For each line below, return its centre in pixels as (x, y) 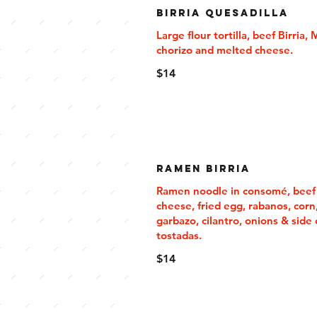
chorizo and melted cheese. (225, 50)
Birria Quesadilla (223, 13)
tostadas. (179, 235)
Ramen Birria (203, 169)
